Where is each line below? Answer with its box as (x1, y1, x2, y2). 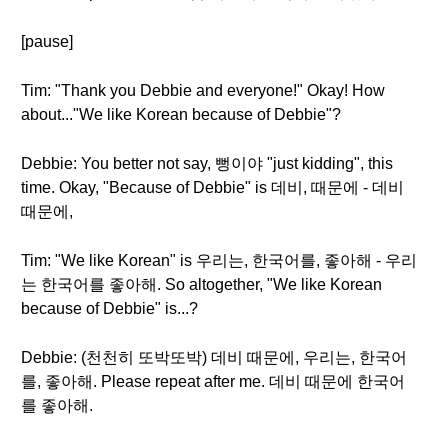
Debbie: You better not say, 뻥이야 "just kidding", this (21, 155, 393, 172)
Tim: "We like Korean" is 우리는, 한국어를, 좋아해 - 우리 (21, 252, 417, 269)
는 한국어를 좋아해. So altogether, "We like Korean (21, 276, 382, 293)
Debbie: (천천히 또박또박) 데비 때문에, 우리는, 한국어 (21, 349, 407, 366)
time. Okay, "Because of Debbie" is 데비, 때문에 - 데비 (21, 179, 404, 196)
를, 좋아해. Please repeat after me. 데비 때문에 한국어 (21, 373, 405, 390)
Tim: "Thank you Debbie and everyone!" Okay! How (21, 82, 385, 99)
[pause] (21, 33, 73, 50)
